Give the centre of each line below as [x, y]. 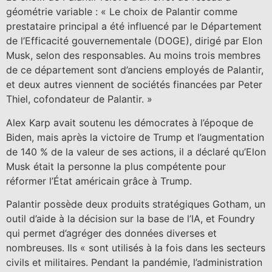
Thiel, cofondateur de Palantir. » [79, 99]
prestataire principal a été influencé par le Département [134, 26]
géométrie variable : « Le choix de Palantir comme [122, 12]
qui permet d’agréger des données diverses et [111, 233]
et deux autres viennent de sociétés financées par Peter [134, 85]
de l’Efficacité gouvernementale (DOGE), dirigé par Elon [134, 41]
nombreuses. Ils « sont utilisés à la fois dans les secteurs [136, 247]
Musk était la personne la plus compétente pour [116, 166]
